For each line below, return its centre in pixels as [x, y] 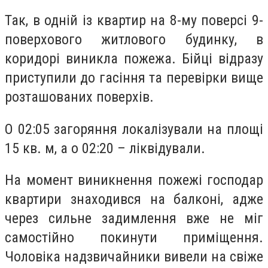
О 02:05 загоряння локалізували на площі [134, 129]
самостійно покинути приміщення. [134, 238]
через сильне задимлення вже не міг [134, 219]
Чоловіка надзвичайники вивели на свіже [134, 257]
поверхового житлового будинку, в [134, 40]
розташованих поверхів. [79, 97]
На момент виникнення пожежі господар [134, 180]
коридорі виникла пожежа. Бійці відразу [134, 59]
